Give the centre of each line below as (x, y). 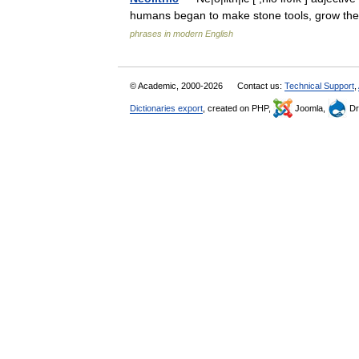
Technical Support (319, 86)
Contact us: (261, 86)
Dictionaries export (166, 108)
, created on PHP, (238, 108)
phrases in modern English (182, 34)
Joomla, (310, 108)
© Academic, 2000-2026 (177, 86)
